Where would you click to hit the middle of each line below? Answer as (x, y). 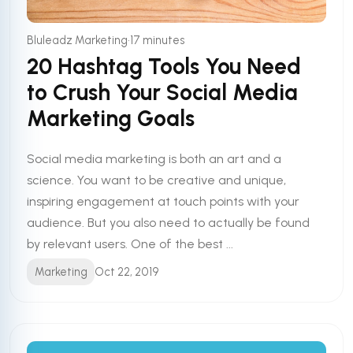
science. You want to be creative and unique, (157, 180)
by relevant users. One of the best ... (130, 243)
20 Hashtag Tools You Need (164, 66)
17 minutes (158, 40)
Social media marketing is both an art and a (154, 158)
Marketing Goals (111, 118)
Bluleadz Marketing (78, 40)
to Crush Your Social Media (163, 92)
